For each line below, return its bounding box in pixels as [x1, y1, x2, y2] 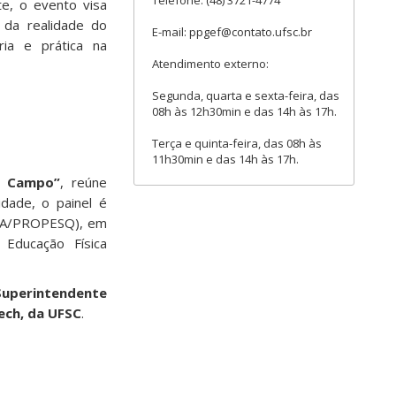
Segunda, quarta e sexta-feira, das [152, 88, 339, 103]
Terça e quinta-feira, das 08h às [152, 135, 322, 151]
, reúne [60, 173, 108, 191]
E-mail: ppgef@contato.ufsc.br [152, 24, 312, 40]
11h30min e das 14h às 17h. [152, 151, 299, 167]
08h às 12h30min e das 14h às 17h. [152, 103, 337, 119]
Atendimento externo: [152, 56, 269, 72]
